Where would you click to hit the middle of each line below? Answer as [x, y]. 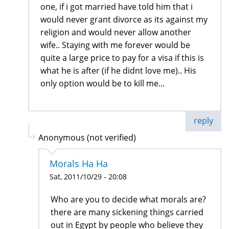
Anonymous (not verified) [87, 138]
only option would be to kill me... [102, 84]
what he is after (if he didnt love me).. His [118, 71]
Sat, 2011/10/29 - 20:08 [88, 177]
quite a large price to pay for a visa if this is [122, 58]
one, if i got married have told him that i [117, 7]
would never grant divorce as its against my [124, 20]
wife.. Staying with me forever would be [115, 45]
